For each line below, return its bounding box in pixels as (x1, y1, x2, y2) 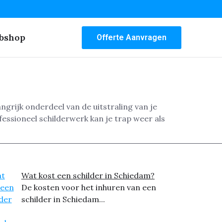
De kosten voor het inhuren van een (21, 182, 156, 193)
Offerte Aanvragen (97, 32, 166, 42)
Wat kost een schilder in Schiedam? (21, 170, 155, 181)
